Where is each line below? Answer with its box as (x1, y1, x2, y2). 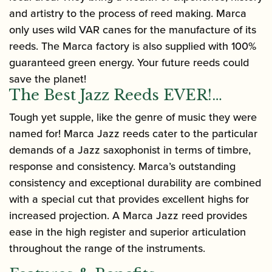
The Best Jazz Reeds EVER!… (9, 86, 222, 104)
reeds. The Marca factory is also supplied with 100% (9, 38, 256, 54)
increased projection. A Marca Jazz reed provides (9, 208, 247, 223)
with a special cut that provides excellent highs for (9, 191, 249, 207)
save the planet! (9, 71, 86, 87)
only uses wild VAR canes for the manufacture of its (9, 22, 256, 38)
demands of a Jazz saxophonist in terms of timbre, (9, 142, 251, 158)
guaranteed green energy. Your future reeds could (9, 55, 249, 70)
